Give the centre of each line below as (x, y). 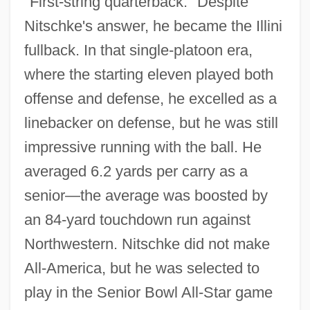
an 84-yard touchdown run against (137, 219)
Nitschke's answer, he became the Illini (153, 26)
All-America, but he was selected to (142, 268)
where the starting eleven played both (148, 74)
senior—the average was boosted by (146, 195)
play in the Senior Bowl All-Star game (148, 292)
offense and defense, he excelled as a (150, 98)
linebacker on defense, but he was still (151, 122)
